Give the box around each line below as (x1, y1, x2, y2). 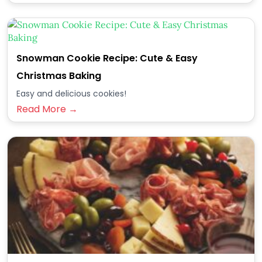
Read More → (16, 102, 78, 116)
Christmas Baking (16, 69, 101, 82)
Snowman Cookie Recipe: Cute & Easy (16, 51, 198, 65)
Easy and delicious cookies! (16, 88, 126, 99)
